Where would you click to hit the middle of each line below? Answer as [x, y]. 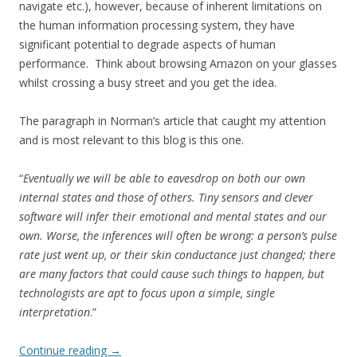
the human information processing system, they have [157, 25]
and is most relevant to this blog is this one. [131, 139]
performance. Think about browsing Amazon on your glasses [178, 63]
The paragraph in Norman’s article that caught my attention [173, 120]
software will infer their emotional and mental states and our [173, 216]
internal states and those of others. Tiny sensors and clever [166, 197]
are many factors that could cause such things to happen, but [172, 273]
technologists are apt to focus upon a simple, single [147, 292]
